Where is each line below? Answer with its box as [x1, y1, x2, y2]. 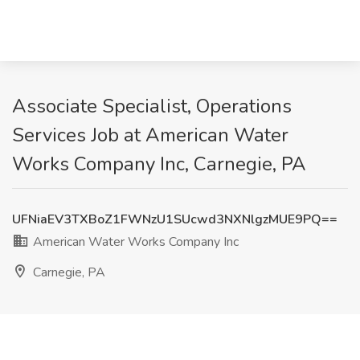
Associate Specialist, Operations [12, 93, 292, 119]
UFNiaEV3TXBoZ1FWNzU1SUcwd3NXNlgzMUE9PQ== [12, 211, 337, 228]
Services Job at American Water [12, 122, 288, 148]
